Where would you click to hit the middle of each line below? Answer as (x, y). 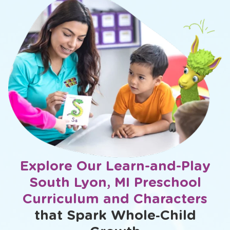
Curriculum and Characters (115, 199)
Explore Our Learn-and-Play (115, 166)
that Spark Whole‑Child (115, 215)
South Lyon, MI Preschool (115, 182)
